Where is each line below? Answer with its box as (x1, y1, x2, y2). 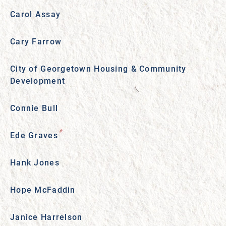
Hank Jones (10, 157, 60, 167)
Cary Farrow (10, 36, 62, 46)
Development (10, 75, 66, 86)
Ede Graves (10, 130, 58, 140)
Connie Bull (10, 102, 59, 113)
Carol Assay (10, 9, 61, 19)
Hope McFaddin (10, 184, 78, 195)
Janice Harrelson (10, 211, 83, 222)
